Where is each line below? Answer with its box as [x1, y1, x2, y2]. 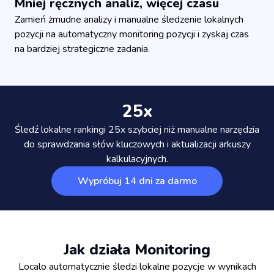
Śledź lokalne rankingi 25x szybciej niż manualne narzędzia [15, 122, 259, 136]
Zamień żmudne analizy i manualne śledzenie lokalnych [15, 12, 243, 26]
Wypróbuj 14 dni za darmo [77, 174, 197, 188]
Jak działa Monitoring [64, 239, 210, 259]
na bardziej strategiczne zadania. [15, 42, 150, 56]
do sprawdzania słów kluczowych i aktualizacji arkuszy [23, 137, 251, 151]
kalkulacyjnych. [106, 152, 168, 166]
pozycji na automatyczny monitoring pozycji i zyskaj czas [15, 27, 249, 41]
